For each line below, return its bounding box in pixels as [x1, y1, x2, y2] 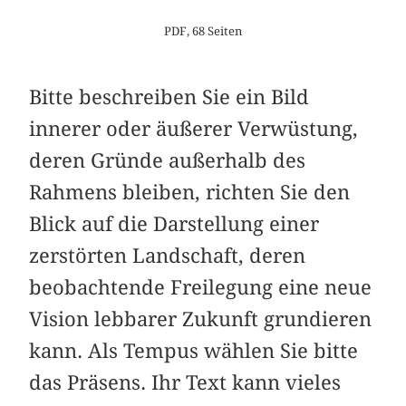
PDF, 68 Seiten [164, 23, 242, 38]
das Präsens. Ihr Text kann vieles [29, 370, 342, 394]
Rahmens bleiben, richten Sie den [29, 179, 351, 204]
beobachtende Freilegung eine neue [29, 275, 372, 299]
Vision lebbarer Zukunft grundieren [29, 306, 372, 331]
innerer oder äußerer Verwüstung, [29, 116, 359, 140]
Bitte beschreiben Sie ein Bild [29, 84, 310, 109]
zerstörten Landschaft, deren [29, 243, 306, 267]
